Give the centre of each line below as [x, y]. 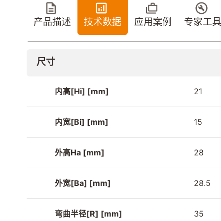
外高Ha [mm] [80, 153]
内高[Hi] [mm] [82, 92]
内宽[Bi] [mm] [82, 122]
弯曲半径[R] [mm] [89, 214]
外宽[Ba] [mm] [83, 183]
